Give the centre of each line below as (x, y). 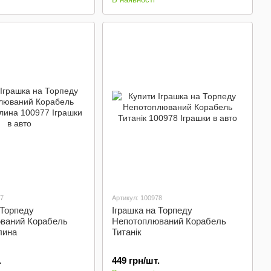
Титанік (126, 232)
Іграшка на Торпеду (152, 210)
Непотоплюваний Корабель (169, 221)
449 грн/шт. (135, 260)
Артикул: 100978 (137, 198)
